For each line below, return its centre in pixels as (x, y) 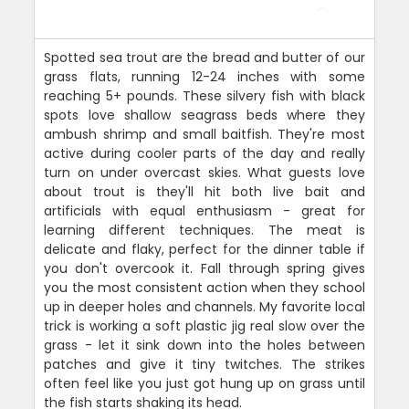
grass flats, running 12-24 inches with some (204, 76)
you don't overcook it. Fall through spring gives (204, 268)
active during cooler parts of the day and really (204, 153)
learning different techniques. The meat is (204, 230)
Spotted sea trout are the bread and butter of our (204, 57)
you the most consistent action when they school (204, 287)
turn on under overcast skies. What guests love (204, 172)
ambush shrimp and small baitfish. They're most (204, 134)
